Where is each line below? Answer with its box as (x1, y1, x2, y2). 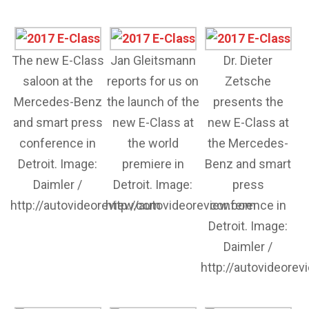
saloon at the (22, 74, 93, 88)
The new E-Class (11, 53, 104, 68)
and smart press (12, 115, 103, 130)
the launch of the (106, 94, 199, 109)
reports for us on (107, 74, 199, 88)
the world (127, 136, 179, 150)
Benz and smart (205, 157, 292, 171)
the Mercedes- (208, 136, 289, 150)
